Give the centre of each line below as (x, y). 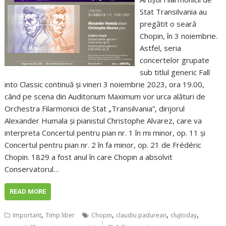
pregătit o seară (168, 23)
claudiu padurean (142, 215)
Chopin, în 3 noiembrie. (179, 36)
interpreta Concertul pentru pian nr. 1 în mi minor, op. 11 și (105, 132)
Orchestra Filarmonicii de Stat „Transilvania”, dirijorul (95, 108)
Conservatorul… (32, 169)
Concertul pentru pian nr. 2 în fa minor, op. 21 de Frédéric (103, 145)
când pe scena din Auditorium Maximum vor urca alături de (105, 96)
